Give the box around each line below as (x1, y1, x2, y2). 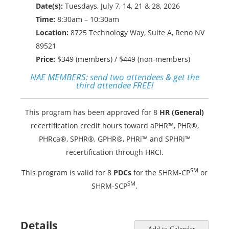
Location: (36, 27, 68, 37)
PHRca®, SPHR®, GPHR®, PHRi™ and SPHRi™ (38, 133, 191, 144)
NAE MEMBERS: (30, 71, 90, 83)
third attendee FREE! (76, 79, 153, 91)
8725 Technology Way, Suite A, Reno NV (68, 27, 204, 37)
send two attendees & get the (89, 71, 199, 83)
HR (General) (159, 107, 204, 117)
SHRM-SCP (91, 180, 127, 191)
